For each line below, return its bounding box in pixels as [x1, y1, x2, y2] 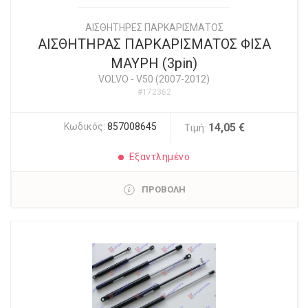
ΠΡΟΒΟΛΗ [141, 184, 186, 195]
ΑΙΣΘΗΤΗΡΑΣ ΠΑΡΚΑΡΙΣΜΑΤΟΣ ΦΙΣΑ [37, 36, 271, 52]
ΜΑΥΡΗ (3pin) [111, 55, 197, 71]
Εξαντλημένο [129, 151, 190, 162]
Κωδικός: [63, 121, 107, 132]
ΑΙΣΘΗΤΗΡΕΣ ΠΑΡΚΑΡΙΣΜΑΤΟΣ [85, 22, 223, 33]
